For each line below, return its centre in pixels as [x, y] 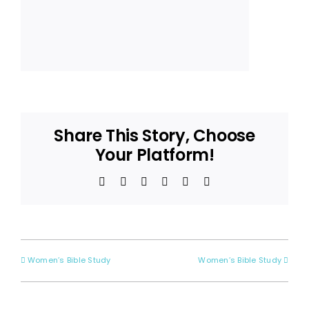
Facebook [127, 181]
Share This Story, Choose [154, 136]
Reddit [162, 181]
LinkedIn [189, 181]
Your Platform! [154, 155]
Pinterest [208, 181]
